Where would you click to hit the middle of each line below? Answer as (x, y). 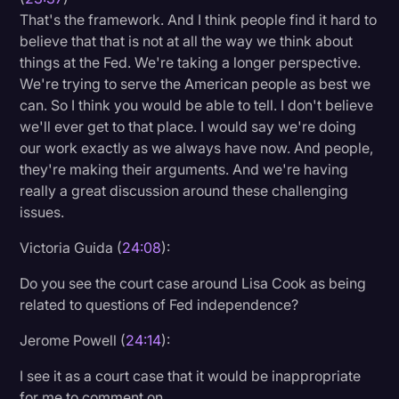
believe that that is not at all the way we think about (187, 41)
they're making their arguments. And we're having (184, 169)
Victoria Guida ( (71, 247)
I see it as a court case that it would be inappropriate (191, 375)
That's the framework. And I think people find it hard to (199, 19)
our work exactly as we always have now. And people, (197, 147)
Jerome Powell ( (73, 340)
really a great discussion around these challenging (184, 190)
